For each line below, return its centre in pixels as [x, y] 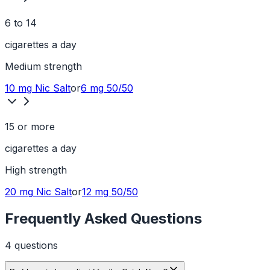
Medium [23, 67]
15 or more [30, 127]
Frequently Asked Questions [103, 219]
